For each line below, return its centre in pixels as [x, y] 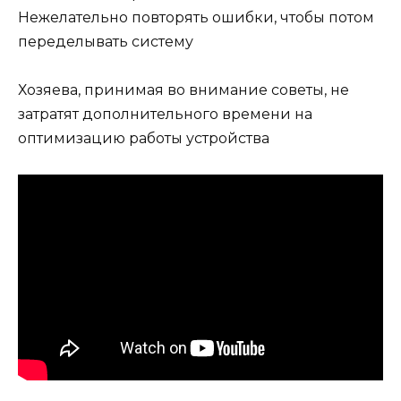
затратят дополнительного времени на [165, 114]
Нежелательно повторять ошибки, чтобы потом [196, 17]
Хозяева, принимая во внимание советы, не [183, 90]
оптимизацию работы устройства [144, 138]
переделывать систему [106, 41]
